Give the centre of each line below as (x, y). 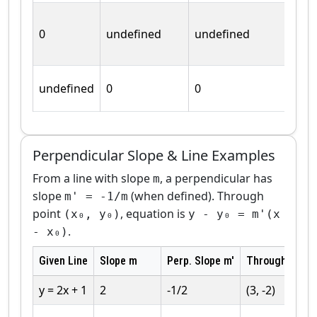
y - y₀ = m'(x (234, 214)
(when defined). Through (196, 196)
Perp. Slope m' (201, 260)
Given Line (63, 260)
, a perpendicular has (216, 178)
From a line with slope (93, 178)
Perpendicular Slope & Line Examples (154, 155)
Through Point (280, 260)
